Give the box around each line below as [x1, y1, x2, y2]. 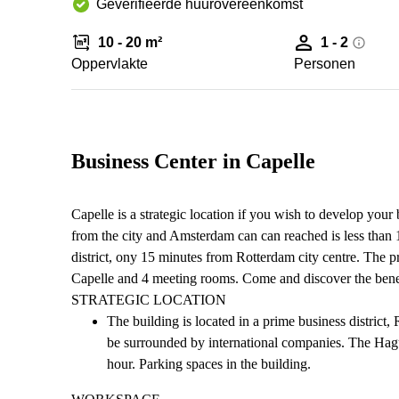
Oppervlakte [71, 56, 148, 71]
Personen [294, 56, 356, 71]
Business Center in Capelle [71, 150, 315, 173]
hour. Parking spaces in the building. [107, 356, 311, 371]
